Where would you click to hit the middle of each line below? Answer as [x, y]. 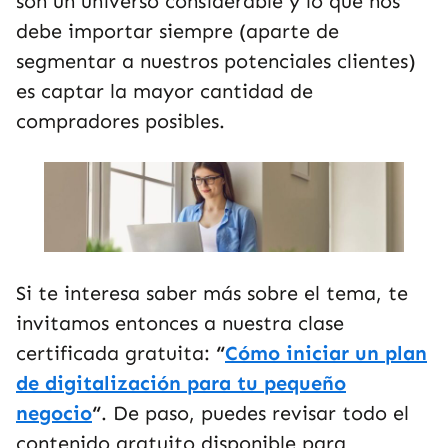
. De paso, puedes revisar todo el [255, 413]
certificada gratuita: [113, 353]
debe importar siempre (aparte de [177, 31]
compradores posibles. [120, 121]
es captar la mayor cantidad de [164, 91]
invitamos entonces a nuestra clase [180, 323]
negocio [54, 413]
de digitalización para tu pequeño [181, 383]
